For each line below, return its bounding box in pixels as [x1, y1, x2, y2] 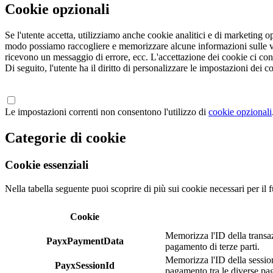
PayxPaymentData [46, 235, 124, 246]
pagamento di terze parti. [165, 241, 260, 252]
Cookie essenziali [5, 158, 91, 172]
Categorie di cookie [5, 130, 130, 146]
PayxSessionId [55, 260, 115, 271]
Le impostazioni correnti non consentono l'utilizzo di [5, 107, 208, 118]
